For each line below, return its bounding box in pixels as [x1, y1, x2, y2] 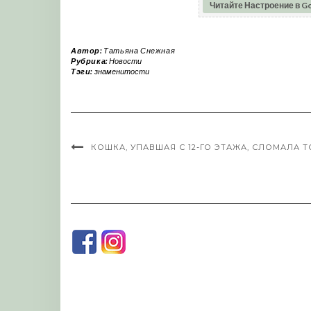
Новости [109, 56, 142, 65]
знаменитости [94, 66, 149, 76]
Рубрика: [71, 56, 110, 65]
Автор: [71, 45, 104, 55]
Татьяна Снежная [103, 45, 176, 55]
